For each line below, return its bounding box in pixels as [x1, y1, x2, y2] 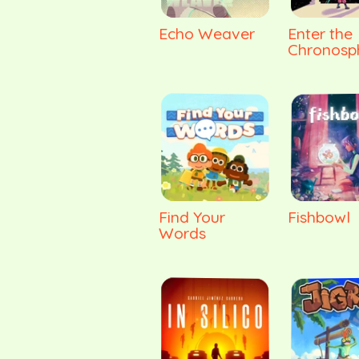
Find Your [159, 207, 225, 228]
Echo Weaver [159, 22, 255, 43]
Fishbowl [288, 207, 351, 228]
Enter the [288, 22, 353, 43]
